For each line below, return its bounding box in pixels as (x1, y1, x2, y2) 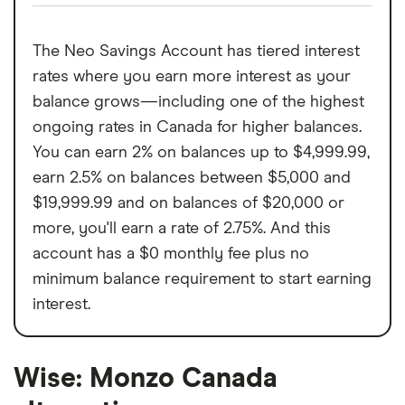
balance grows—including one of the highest (33, 93, 364, 110)
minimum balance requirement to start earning (33, 270, 372, 287)
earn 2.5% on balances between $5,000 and (33, 169, 351, 186)
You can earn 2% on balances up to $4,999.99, (33, 144, 370, 161)
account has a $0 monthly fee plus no (33, 245, 309, 262)
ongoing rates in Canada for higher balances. (33, 118, 362, 136)
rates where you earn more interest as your (33, 68, 351, 85)
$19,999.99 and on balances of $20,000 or (33, 194, 344, 212)
